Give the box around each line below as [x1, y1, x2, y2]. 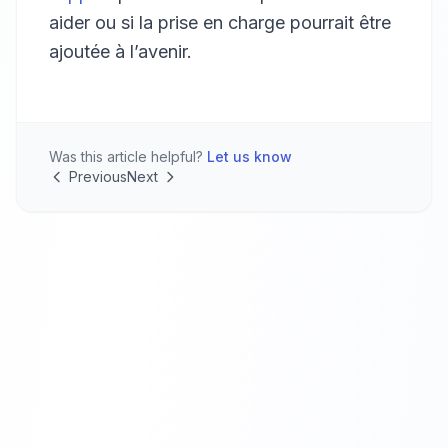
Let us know [207, 148, 292, 165]
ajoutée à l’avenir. [49, 41, 192, 62]
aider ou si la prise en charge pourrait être [49, 12, 391, 33]
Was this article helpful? [49, 148, 207, 165]
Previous [69, 168, 127, 185]
